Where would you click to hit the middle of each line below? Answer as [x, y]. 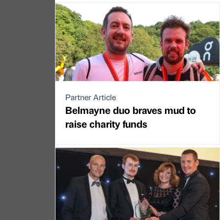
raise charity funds [106, 124]
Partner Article [91, 97]
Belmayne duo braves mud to [131, 110]
